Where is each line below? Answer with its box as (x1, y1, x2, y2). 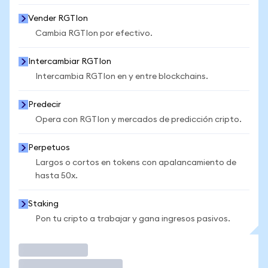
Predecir (28, 100, 61, 109)
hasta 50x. (35, 172, 78, 180)
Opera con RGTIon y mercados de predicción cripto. (35, 115, 242, 124)
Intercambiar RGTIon (28, 57, 111, 66)
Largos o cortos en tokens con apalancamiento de (35, 159, 236, 167)
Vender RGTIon (28, 14, 88, 23)
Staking (28, 200, 59, 208)
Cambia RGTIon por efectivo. (35, 29, 153, 38)
